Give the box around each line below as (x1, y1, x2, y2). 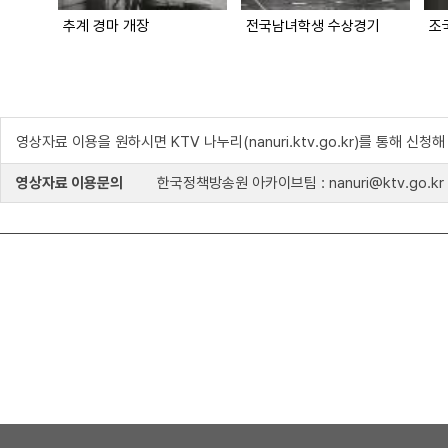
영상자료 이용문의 (16, 174, 123, 192)
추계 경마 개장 (63, 17, 149, 35)
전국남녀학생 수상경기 (246, 17, 380, 35)
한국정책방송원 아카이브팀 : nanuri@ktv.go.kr (153, 174, 444, 192)
